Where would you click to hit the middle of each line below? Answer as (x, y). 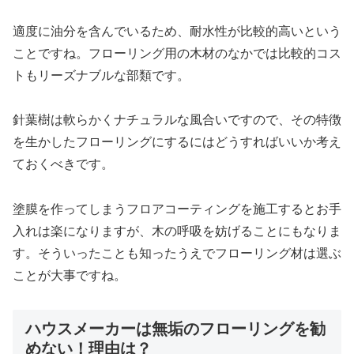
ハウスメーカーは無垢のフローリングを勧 (175, 329)
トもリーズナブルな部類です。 (101, 75)
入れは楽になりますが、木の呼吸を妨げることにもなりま (177, 232)
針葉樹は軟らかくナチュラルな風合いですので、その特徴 (177, 120)
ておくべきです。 (63, 164)
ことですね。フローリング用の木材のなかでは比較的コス (177, 53)
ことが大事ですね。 (70, 276)
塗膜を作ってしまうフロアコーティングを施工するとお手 (177, 209)
